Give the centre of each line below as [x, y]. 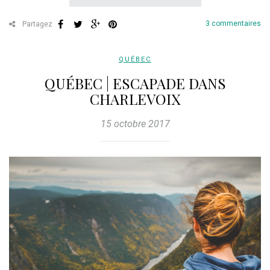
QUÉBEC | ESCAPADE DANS [135, 83]
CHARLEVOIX [135, 99]
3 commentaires [233, 24]
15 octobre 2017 [135, 124]
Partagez [36, 24]
